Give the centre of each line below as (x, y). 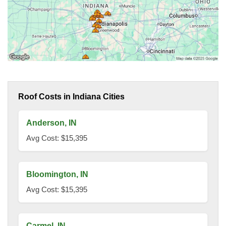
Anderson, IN (51, 123)
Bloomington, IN (57, 175)
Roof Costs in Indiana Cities (71, 97)
